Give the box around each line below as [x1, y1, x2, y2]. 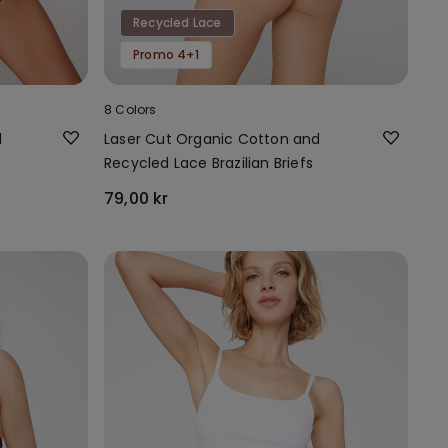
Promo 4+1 [133, 45, 199, 63]
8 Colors [104, 100, 157, 118]
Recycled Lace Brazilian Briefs [104, 152, 313, 173]
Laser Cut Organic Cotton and [104, 128, 321, 149]
